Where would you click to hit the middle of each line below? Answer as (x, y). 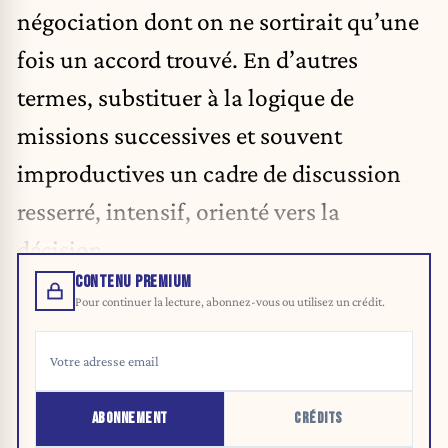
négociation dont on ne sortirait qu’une (218, 20)
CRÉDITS (318, 419)
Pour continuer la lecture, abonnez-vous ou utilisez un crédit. (230, 302)
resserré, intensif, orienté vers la (178, 210)
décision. (63, 248)
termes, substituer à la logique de (185, 96)
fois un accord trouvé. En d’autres (187, 58)
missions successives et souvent (179, 134)
